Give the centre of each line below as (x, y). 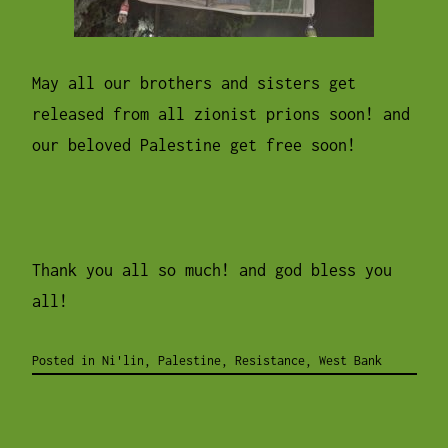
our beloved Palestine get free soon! (193, 145)
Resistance (269, 360)
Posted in (66, 360)
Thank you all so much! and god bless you (211, 270)
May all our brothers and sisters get (193, 83)
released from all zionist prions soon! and (220, 114)
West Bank (350, 360)
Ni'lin (122, 360)
